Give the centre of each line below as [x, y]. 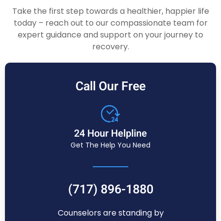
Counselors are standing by [110, 213]
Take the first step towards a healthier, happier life [110, 11]
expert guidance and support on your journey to [110, 35]
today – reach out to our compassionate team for [110, 23]
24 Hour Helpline [110, 134]
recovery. [110, 47]
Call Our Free [110, 87]
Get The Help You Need [110, 145]
